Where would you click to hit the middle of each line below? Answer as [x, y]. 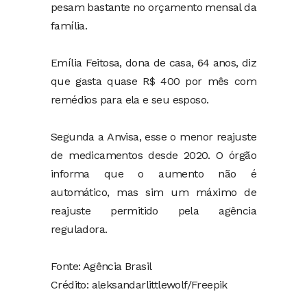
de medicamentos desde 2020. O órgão [153, 155]
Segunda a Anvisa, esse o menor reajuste [153, 136]
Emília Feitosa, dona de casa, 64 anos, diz [153, 62]
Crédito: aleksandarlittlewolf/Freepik [139, 284]
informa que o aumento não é [153, 173]
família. [69, 25]
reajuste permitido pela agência [153, 210]
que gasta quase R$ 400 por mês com [153, 81]
